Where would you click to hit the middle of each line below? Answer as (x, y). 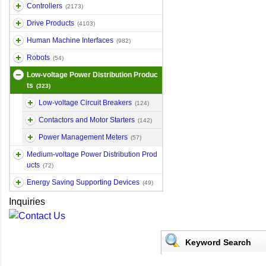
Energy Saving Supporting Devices (83, 182)
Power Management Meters (83, 137)
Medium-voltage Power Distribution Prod (92, 154)
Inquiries (27, 202)
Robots (38, 58)
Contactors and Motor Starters (87, 120)
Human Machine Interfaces (70, 40)
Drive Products (50, 23)
